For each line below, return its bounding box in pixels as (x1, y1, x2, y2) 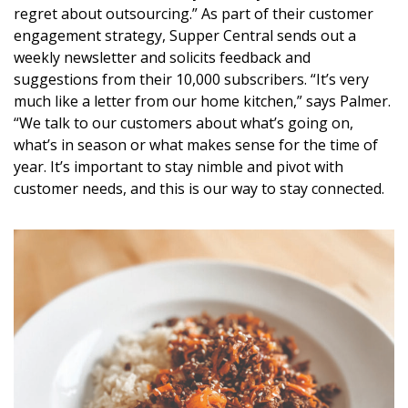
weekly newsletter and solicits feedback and (14, 47, 311, 68)
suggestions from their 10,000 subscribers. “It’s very (14, 69, 369, 90)
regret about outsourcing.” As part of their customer (14, 4, 373, 25)
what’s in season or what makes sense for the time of (14, 135, 378, 156)
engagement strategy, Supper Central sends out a (14, 25, 356, 46)
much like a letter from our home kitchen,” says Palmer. (14, 91, 391, 112)
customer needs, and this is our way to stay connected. (14, 178, 384, 199)
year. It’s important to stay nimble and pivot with (14, 157, 343, 178)
